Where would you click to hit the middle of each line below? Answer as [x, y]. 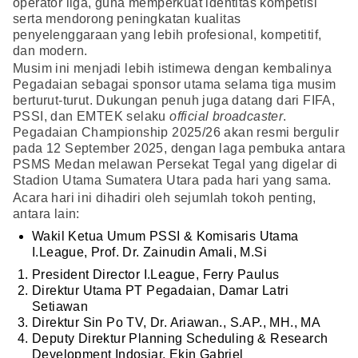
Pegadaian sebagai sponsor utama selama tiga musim [175, 85]
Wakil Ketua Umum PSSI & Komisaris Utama [165, 237]
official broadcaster [227, 117]
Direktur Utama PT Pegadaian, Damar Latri [160, 291]
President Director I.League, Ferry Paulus [156, 275]
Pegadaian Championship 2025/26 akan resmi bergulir [176, 133]
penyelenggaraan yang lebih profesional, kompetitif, [167, 35]
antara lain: [46, 214]
